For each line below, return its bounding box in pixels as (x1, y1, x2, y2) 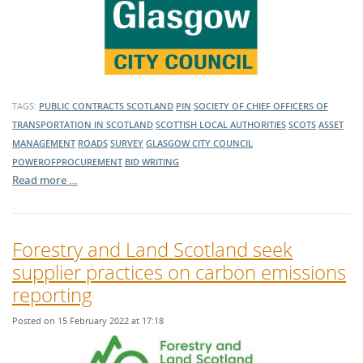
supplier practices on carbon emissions (12, 258, 346, 285)
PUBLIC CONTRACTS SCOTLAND (39, 100, 173, 112)
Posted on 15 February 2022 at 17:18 (12, 314, 164, 327)
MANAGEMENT (12, 137, 75, 149)
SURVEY (110, 137, 143, 149)
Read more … (12, 173, 78, 187)
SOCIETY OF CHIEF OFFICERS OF (194, 100, 328, 112)
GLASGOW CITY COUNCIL (146, 137, 253, 149)
